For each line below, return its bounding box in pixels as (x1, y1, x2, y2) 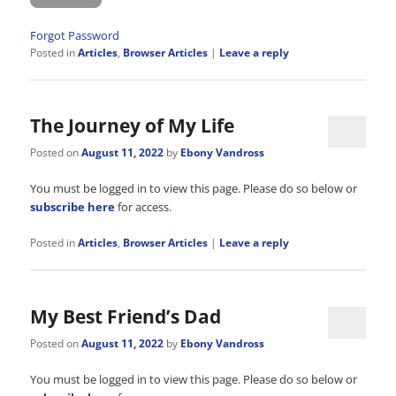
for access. (115, 199, 172, 216)
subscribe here (30, 199, 116, 216)
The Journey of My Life (30, 112, 235, 138)
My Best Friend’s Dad (30, 303, 222, 329)
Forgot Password (30, 27, 120, 43)
